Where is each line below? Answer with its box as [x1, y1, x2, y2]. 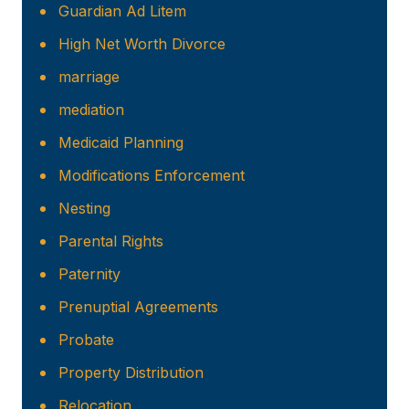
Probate [58, 330, 114, 350]
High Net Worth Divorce [58, 35, 225, 54]
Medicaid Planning [58, 133, 184, 152]
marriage [58, 68, 120, 87]
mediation [58, 100, 124, 120]
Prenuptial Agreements [58, 298, 218, 317]
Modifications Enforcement [58, 166, 245, 185]
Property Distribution [58, 363, 204, 383]
